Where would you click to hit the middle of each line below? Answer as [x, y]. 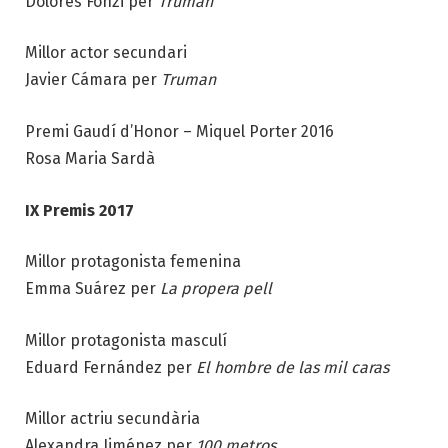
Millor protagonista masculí [126, 340]
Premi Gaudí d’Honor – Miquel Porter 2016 [179, 131]
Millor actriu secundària [112, 419]
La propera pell [216, 289]
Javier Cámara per [93, 80]
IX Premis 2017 [79, 210]
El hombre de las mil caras [292, 367]
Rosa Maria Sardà [90, 158]
